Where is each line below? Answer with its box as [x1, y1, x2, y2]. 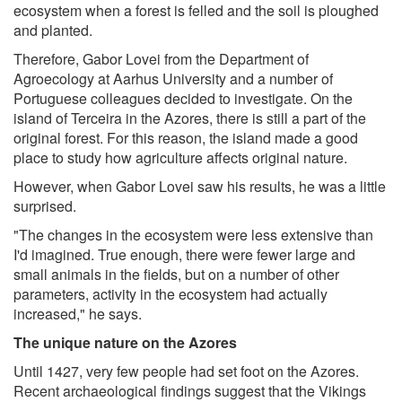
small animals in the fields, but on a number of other [13, 263, 339, 284]
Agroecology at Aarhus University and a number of [13, 67, 333, 89]
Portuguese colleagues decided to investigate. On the [13, 87, 353, 109]
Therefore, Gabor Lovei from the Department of [13, 48, 309, 69]
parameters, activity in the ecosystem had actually [13, 283, 328, 304]
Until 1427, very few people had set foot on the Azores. [13, 360, 359, 381]
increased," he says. [13, 302, 142, 324]
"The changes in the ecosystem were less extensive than [13, 223, 373, 245]
